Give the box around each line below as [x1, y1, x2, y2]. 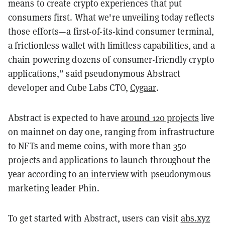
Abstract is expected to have [8, 111, 121, 124]
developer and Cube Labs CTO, [8, 81, 130, 93]
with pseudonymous [129, 168, 211, 180]
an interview [78, 168, 129, 180]
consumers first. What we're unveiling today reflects [8, 11, 215, 23]
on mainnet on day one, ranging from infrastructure [8, 126, 215, 138]
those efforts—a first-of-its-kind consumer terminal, [8, 25, 214, 37]
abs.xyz [180, 212, 210, 224]
